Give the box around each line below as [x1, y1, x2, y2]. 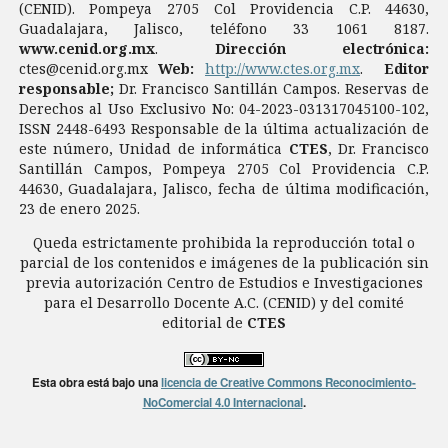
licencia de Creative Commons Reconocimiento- [161, 373, 416, 391]
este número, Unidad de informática [18, 138, 289, 158]
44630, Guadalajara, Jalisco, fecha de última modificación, [18, 178, 430, 198]
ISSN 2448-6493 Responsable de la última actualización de [18, 118, 430, 138]
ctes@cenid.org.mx [18, 58, 159, 78]
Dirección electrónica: [214, 38, 430, 58]
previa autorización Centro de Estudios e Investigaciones [25, 272, 423, 292]
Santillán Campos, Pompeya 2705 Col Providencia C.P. [18, 158, 430, 178]
